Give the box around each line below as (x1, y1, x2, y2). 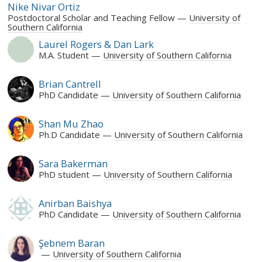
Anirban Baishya (38, 196, 112, 210)
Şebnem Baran (38, 236, 105, 250)
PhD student (38, 168, 89, 180)
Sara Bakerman (38, 156, 108, 170)
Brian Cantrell (38, 77, 101, 91)
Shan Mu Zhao (38, 116, 104, 130)
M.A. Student (38, 49, 89, 61)
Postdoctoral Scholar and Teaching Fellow (8, 11, 175, 23)
